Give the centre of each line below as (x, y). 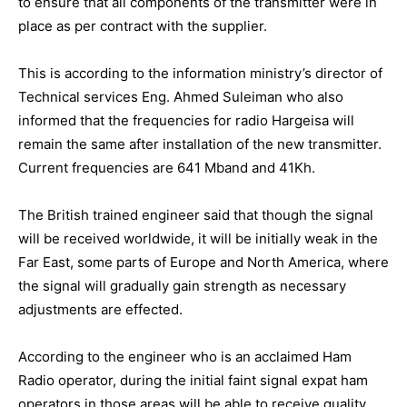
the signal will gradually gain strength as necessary (182, 286)
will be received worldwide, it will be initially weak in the (198, 238)
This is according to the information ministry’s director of (200, 73)
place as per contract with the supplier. (143, 26)
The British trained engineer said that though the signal (196, 215)
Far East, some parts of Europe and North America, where (203, 262)
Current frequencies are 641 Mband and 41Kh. (167, 168)
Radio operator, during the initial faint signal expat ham (193, 380)
